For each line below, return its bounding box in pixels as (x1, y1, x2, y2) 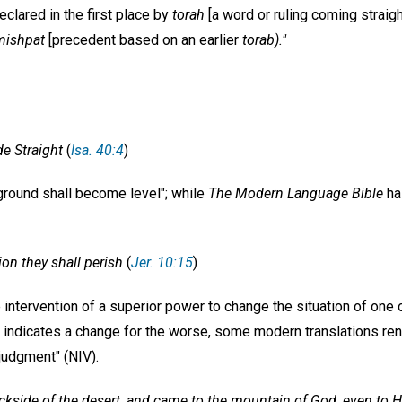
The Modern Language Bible (208, 185, 383, 203)
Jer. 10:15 (131, 254, 193, 272)
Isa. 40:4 (71, 141, 124, 159)
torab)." (242, 31, 286, 48)
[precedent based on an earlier (45, 31, 242, 48)
